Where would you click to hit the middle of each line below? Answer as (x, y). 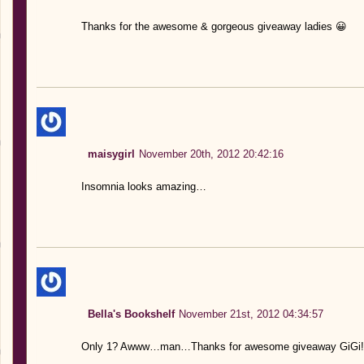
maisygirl (111, 154)
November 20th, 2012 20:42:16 (211, 154)
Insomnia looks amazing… (143, 186)
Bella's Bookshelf (131, 314)
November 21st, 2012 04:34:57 (251, 314)
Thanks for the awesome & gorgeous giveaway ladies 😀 (214, 26)
